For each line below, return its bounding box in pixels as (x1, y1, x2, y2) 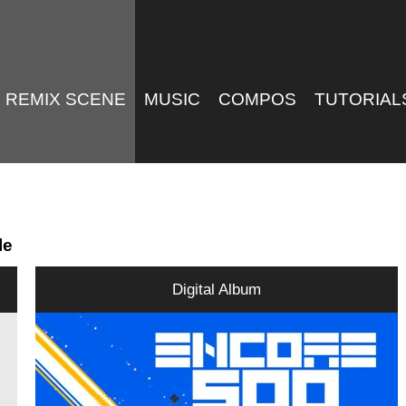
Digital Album (172, 280, 262, 299)
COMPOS (218, 90, 297, 109)
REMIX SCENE (5, 90, 127, 109)
